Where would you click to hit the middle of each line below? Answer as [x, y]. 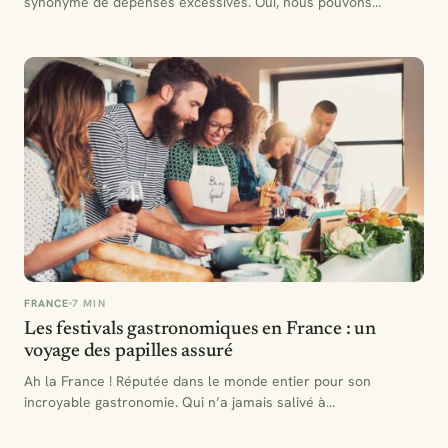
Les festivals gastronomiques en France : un [200, 330]
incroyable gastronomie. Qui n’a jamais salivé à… [179, 402]
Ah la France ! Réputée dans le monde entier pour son [197, 381]
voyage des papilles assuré [129, 352]
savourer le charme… [92, 23]
